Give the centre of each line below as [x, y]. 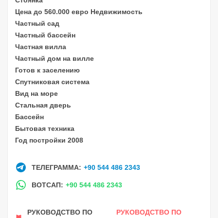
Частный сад [37, 23]
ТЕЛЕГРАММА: [56, 167]
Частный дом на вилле [54, 58]
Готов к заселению [47, 70]
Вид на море [36, 93]
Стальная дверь [43, 105]
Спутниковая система [52, 82]
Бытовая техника [45, 128]
